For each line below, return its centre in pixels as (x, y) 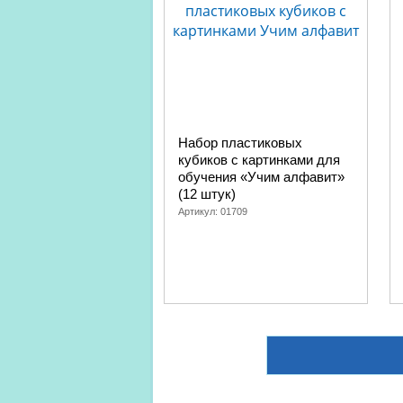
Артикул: (199, 211)
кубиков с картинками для (259, 160)
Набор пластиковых (240, 143)
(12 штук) (207, 194)
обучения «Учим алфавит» (261, 177)
